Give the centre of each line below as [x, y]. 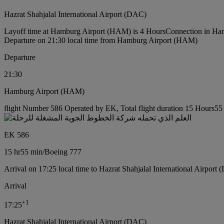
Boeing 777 [63, 151]
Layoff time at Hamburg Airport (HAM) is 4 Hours [85, 31]
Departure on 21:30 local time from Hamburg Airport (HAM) [101, 40]
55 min [31, 151]
